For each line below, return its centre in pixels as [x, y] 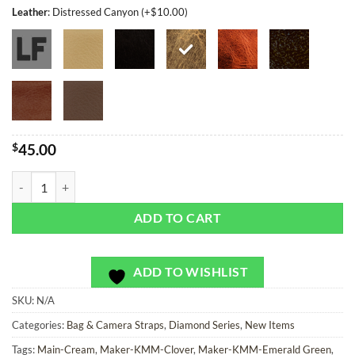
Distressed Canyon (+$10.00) [120, 11]
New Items [270, 325]
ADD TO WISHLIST [191, 272]
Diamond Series [204, 325]
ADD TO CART [177, 218]
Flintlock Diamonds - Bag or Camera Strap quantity [137, 181]
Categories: [39, 325]
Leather [30, 11]
